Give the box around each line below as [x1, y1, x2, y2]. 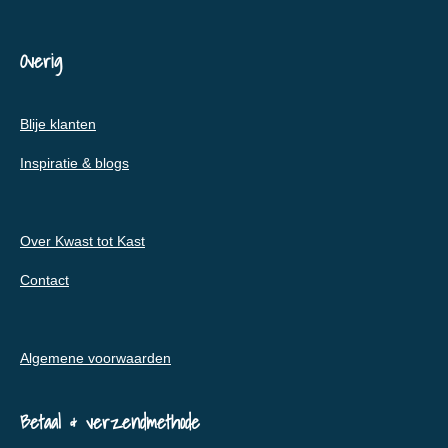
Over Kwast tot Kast [20, 233, 145, 250]
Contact [20, 272, 69, 289]
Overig [20, 46, 62, 77]
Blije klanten [20, 116, 96, 133]
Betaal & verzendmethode [20, 407, 200, 438]
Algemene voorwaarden [20, 350, 171, 367]
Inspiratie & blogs [20, 155, 129, 172]
